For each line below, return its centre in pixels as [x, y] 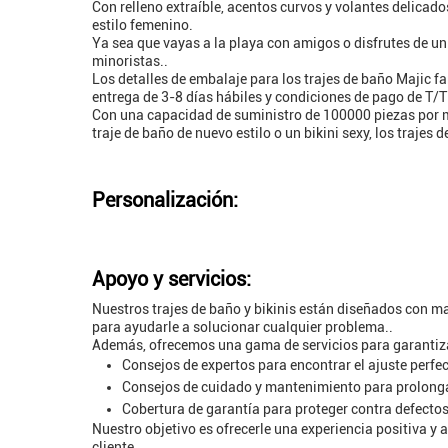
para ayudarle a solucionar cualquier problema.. [242, 327]
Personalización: [165, 200]
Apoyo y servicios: [171, 279]
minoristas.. [130, 61]
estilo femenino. [142, 25]
